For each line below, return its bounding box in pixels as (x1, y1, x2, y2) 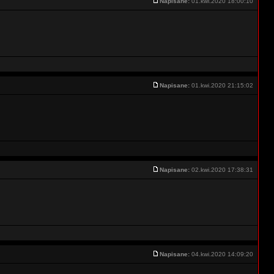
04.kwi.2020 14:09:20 (190, 251, 255, 257)
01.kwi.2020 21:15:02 (190, 82, 255, 89)
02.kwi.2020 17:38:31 (190, 166, 255, 173)
